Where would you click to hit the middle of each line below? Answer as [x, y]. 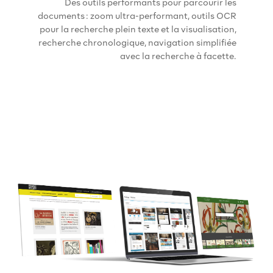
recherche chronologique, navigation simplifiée [137, 42]
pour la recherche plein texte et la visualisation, [138, 29]
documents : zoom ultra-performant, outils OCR [137, 16]
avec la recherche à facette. [178, 56]
